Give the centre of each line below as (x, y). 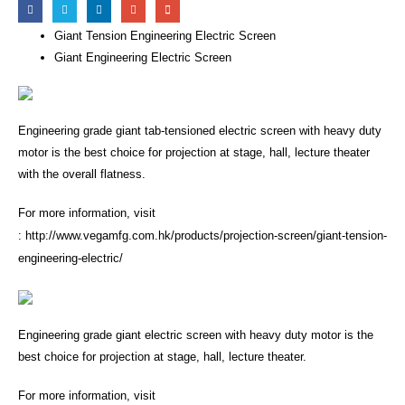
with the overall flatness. (82, 174)
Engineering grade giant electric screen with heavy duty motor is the (196, 335)
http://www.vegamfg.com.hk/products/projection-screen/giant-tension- (206, 235)
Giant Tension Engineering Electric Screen (165, 35)
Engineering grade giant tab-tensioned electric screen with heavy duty (200, 131)
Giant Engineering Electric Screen (143, 57)
